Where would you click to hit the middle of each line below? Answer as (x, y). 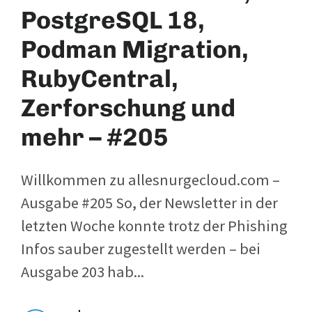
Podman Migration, (135, 49)
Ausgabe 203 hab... (83, 271)
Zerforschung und (128, 108)
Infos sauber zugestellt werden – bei (141, 248)
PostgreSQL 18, (113, 20)
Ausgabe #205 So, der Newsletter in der (149, 202)
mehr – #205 (95, 137)
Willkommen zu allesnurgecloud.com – (150, 179)
